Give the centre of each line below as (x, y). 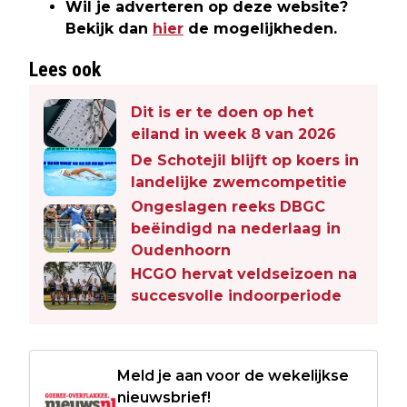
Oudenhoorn (181, 250)
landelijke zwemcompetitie (239, 183)
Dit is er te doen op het (222, 112)
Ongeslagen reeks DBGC (228, 206)
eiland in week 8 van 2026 (233, 134)
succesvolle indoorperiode (236, 296)
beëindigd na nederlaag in (236, 228)
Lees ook (65, 70)
